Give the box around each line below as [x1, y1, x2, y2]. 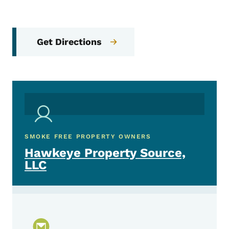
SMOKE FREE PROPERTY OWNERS [25, 133, 151, 141]
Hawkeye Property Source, [25, 146, 186, 161]
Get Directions [37, 36, 102, 48]
